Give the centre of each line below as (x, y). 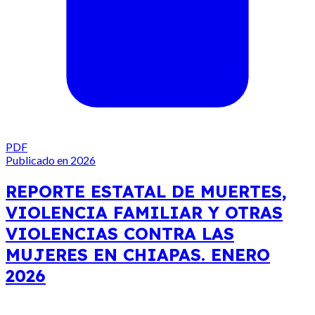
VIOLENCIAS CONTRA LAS (120, 234)
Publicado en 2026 (51, 160)
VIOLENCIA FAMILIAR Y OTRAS (144, 213)
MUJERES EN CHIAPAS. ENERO (138, 255)
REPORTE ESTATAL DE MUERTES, (146, 192)
